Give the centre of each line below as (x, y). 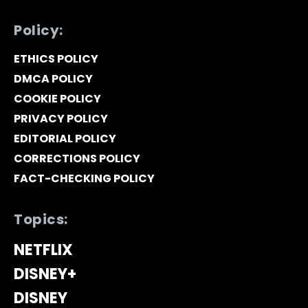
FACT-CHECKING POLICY (84, 179)
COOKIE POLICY (57, 99)
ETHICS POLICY (56, 59)
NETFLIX (43, 250)
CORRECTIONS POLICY (77, 159)
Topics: (41, 220)
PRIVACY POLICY (61, 119)
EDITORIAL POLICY (65, 139)
